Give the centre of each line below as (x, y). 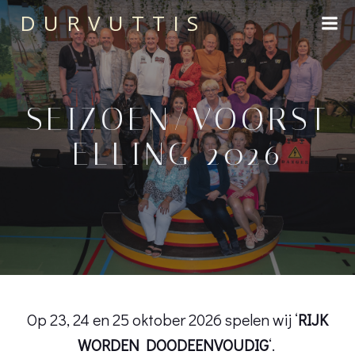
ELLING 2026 (177, 154)
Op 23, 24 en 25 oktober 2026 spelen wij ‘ (162, 319)
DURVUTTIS (113, 23)
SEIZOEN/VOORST (177, 119)
